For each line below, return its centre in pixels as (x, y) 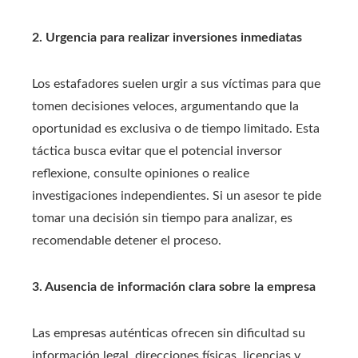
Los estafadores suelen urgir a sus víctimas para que (176, 84)
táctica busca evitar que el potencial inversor (157, 151)
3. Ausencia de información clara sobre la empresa (174, 287)
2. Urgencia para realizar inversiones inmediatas (167, 38)
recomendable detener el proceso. (127, 241)
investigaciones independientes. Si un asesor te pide (177, 196)
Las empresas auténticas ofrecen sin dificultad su (169, 333)
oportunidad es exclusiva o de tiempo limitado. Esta (176, 129)
